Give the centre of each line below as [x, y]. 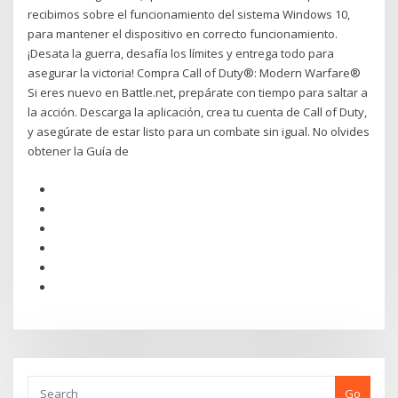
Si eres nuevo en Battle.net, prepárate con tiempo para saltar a [198, 93]
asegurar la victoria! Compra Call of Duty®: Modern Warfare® [195, 73]
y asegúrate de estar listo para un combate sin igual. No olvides [199, 132]
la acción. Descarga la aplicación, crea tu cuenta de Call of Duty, [198, 112]
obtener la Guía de [79, 151]
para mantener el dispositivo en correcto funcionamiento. [183, 34]
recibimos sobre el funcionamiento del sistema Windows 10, [189, 15]
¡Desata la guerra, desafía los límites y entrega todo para [181, 54]
